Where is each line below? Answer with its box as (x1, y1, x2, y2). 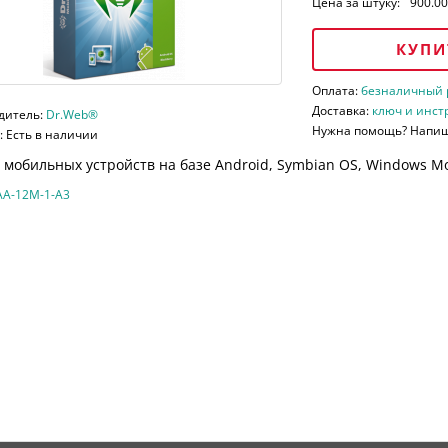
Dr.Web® (45, 106, 98, 124)
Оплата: (312, 82, 362, 100)
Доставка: (312, 102, 373, 120)
